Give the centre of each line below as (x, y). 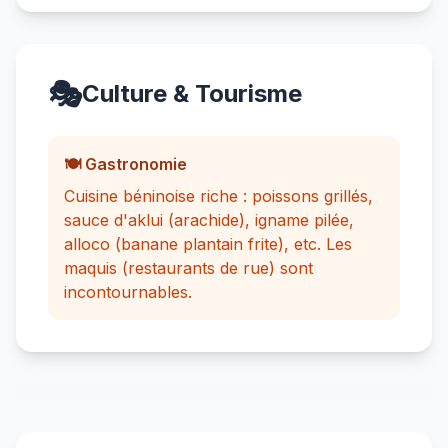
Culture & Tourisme (192, 93)
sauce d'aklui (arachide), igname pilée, (209, 220)
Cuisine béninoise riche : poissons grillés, (218, 196)
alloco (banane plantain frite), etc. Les (208, 244)
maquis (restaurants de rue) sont (188, 268)
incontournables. (128, 292)
